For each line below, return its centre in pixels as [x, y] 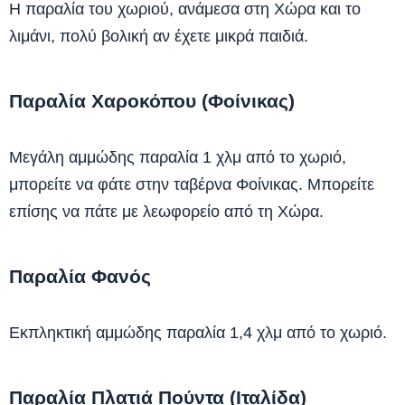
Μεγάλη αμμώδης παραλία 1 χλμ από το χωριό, [178, 157]
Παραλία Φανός [80, 276]
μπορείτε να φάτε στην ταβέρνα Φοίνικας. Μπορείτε [192, 184]
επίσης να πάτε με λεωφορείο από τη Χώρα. [166, 212]
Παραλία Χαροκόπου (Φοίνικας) [152, 101]
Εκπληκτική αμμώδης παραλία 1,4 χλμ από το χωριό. [198, 333]
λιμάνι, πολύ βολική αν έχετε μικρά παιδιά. [159, 36]
